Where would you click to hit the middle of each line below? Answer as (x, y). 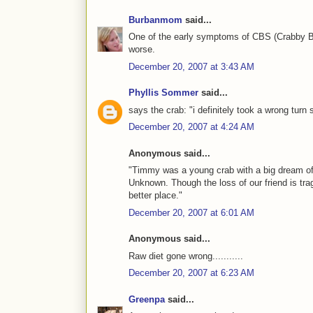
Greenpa (147, 299)
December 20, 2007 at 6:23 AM (191, 273)
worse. (142, 50)
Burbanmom (155, 20)
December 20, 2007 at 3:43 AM (191, 66)
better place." (155, 196)
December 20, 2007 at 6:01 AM (191, 212)
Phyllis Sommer (163, 93)
